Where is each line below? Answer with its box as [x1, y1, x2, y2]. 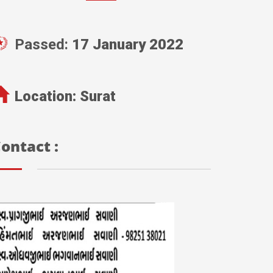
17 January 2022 [72, 35, 183, 53]
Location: [15, 88, 80, 105]
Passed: [15, 35, 72, 53]
